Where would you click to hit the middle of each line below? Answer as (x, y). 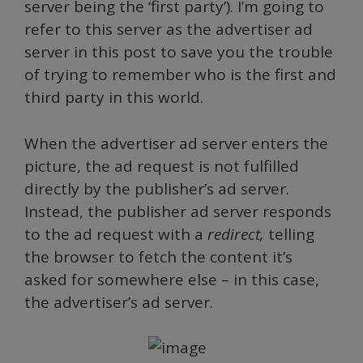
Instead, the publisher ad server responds (178, 211)
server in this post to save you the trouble (179, 52)
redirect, (238, 234)
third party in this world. (114, 97)
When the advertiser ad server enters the (176, 143)
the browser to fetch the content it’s (158, 256)
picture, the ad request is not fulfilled (162, 166)
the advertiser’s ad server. (119, 302)
